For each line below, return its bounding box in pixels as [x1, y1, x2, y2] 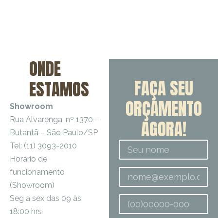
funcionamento [10, 167, 65, 177]
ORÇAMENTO [125, 96, 202, 122]
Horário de [10, 154, 47, 163]
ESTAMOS [29, 76, 89, 102]
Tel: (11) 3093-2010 [10, 141, 77, 150]
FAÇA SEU [134, 75, 193, 101]
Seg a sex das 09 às [10, 194, 81, 203]
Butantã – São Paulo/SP [10, 128, 98, 137]
